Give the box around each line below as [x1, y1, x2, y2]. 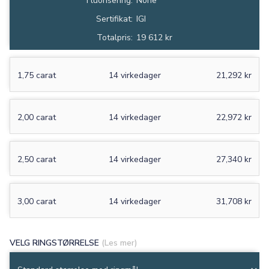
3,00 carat [17, 196, 56, 208]
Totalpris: [97, 32, 133, 44]
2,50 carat [17, 154, 56, 166]
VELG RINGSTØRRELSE [10, 237, 101, 249]
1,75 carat [17, 70, 56, 82]
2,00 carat [17, 112, 56, 124]
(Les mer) [101, 237, 138, 249]
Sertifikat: [96, 13, 133, 25]
